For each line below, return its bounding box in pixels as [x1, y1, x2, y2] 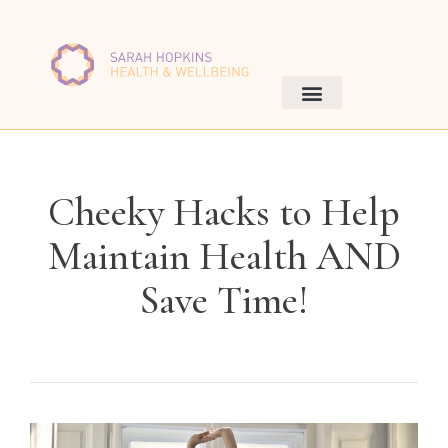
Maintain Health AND [47, 232, 401, 281]
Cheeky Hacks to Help [48, 188, 400, 237]
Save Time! [140, 276, 308, 325]
